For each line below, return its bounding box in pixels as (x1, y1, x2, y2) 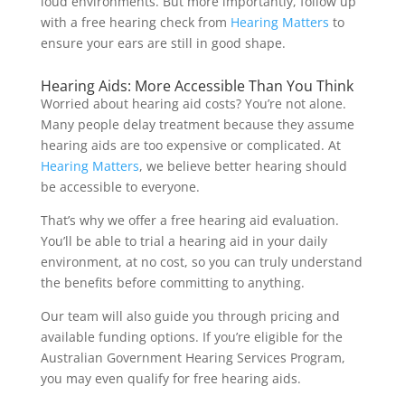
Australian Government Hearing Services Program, (40, 348, 345, 366)
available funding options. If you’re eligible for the (40, 327, 343, 345)
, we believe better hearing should (138, 156, 347, 174)
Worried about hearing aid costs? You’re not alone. (40, 94, 346, 112)
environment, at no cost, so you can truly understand (40, 252, 363, 270)
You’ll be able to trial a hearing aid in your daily (40, 231, 327, 250)
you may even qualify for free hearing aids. (40, 369, 301, 387)
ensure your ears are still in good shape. (40, 33, 286, 52)
